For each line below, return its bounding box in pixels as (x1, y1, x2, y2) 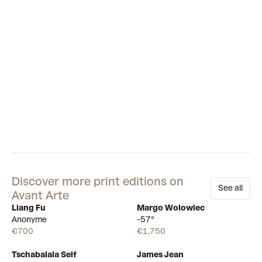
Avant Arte (12, 188, 69, 202)
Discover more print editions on (12, 174, 184, 188)
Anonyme (12, 215, 47, 225)
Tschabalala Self (12, 250, 77, 260)
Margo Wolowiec (137, 203, 205, 213)
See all (218, 183, 243, 193)
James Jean (137, 250, 184, 260)
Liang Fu (12, 203, 46, 213)
